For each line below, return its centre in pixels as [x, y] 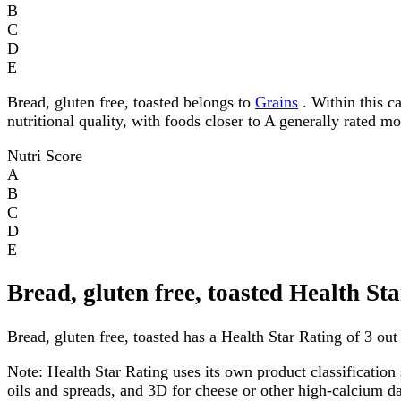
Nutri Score [45, 155]
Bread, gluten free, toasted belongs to [131, 102]
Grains [277, 102]
